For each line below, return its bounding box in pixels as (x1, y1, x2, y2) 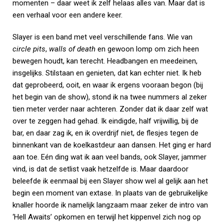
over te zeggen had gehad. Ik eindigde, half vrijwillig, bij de (12, 116, 198, 125)
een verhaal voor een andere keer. (12, 10, 122, 19)
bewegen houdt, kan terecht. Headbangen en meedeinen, (12, 56, 197, 65)
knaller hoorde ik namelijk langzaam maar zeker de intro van (12, 200, 208, 209)
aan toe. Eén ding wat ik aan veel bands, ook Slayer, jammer (12, 152, 206, 161)
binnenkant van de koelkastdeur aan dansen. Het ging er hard (12, 140, 211, 149)
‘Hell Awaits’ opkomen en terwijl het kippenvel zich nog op (12, 212, 201, 221)
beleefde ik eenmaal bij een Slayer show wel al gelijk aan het (12, 176, 208, 185)
